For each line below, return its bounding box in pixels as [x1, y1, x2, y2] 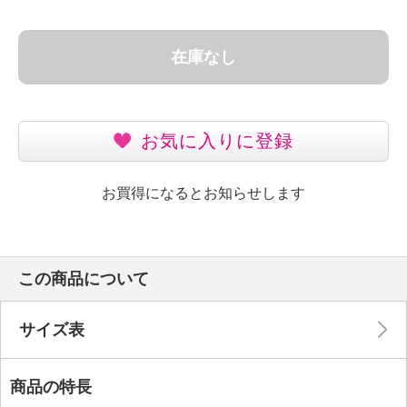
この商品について [18, 269, 149, 288]
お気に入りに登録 [141, 131, 293, 152]
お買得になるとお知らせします [102, 184, 305, 201]
